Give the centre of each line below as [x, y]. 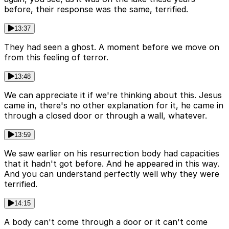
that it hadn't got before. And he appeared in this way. [112, 164]
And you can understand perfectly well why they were [112, 174]
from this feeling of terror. [56, 58]
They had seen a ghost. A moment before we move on [112, 47]
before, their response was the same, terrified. [96, 9]
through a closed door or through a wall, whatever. [106, 116]
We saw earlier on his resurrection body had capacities [112, 154]
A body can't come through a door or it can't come [106, 222]
